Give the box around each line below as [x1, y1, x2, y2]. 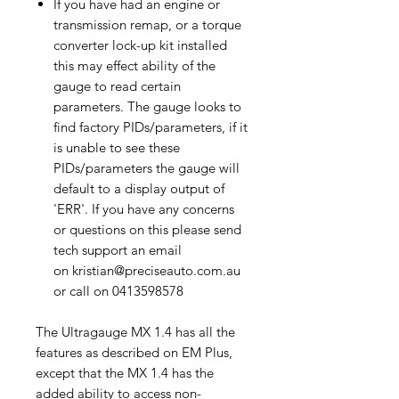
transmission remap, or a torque [53, 15, 241, 33]
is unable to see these [53, 138, 180, 156]
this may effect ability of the [53, 56, 216, 74]
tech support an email [53, 240, 182, 258]
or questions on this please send [53, 220, 241, 238]
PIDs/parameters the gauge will [53, 159, 240, 176]
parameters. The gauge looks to [53, 97, 241, 115]
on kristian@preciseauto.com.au [53, 261, 240, 279]
